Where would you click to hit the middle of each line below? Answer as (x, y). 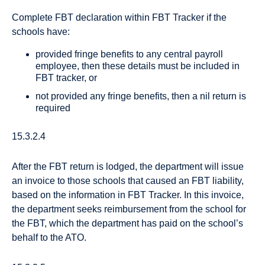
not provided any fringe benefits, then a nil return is (141, 96)
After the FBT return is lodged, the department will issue (128, 167)
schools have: (41, 31)
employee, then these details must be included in (138, 66)
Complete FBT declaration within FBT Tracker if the (119, 17)
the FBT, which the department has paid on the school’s (127, 223)
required (53, 108)
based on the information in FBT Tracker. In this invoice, (128, 195)
